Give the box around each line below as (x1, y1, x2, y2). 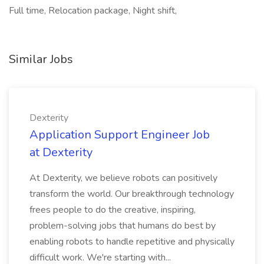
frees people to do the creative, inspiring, (29, 203, 196, 216)
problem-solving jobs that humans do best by (29, 219, 216, 232)
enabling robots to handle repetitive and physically (29, 235, 235, 248)
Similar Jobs (9, 51, 73, 67)
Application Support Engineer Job (29, 127, 210, 143)
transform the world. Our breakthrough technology (29, 187, 234, 200)
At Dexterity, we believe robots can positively (29, 171, 217, 184)
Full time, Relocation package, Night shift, (9, 4, 177, 17)
